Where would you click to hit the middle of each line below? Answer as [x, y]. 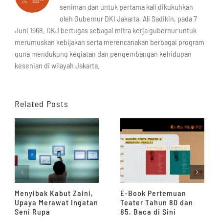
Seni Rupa [33, 211]
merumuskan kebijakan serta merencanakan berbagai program [109, 42]
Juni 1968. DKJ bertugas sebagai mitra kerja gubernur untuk [106, 30]
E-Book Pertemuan [153, 193]
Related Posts [42, 104]
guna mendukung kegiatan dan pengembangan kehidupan [103, 54]
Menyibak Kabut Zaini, [54, 193]
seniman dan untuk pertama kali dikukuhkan [126, 7]
